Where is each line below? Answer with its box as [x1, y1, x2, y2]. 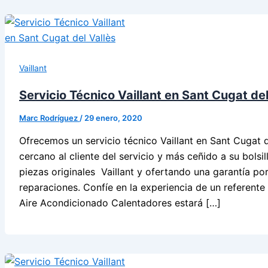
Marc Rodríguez [19, 112, 80, 123]
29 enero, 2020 [84, 112, 142, 123]
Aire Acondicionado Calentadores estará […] [19, 196, 221, 209]
